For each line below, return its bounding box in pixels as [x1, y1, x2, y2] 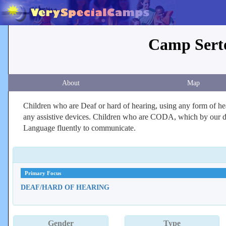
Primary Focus [25, 170, 61, 176]
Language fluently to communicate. [23, 124, 136, 132]
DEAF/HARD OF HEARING [21, 183, 109, 191]
